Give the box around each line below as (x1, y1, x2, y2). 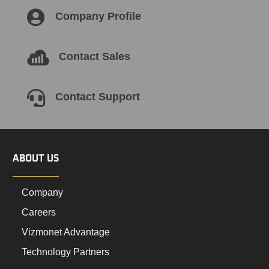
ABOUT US (13, 153, 59, 163)
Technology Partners (22, 246, 110, 257)
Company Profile (55, 10, 141, 22)
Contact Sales (58, 50, 130, 62)
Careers (22, 207, 56, 217)
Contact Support (55, 90, 140, 103)
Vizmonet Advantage (22, 226, 110, 237)
